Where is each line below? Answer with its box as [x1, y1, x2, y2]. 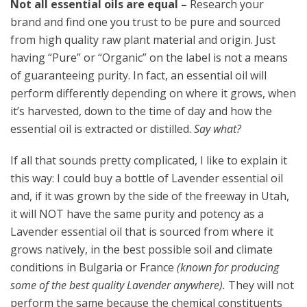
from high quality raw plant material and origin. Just [10, 32, 275, 48]
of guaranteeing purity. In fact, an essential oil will [10, 68, 267, 84]
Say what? [194, 121, 241, 137]
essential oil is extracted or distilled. [10, 121, 194, 137]
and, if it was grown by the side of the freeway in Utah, [10, 188, 289, 204]
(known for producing [177, 260, 279, 275]
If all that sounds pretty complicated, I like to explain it [10, 153, 287, 169]
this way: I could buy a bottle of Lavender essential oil [10, 171, 283, 186]
